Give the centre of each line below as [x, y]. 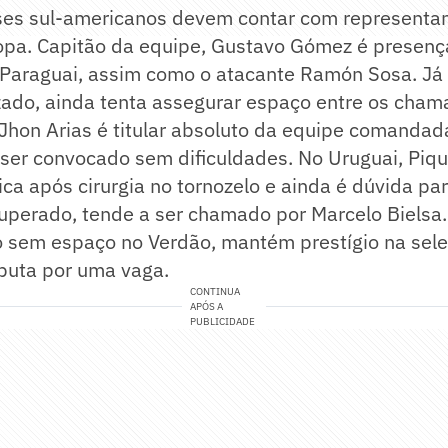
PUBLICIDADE [223, 322]
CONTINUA [215, 292]
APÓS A [207, 307]
